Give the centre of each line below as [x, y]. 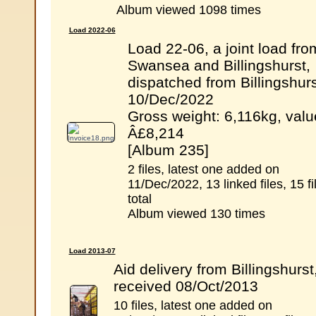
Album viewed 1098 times [188, 10]
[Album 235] [168, 150]
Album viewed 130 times [196, 214]
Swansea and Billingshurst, [219, 65]
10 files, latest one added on [193, 305]
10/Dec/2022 [170, 99]
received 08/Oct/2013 [186, 286]
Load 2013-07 [92, 251]
